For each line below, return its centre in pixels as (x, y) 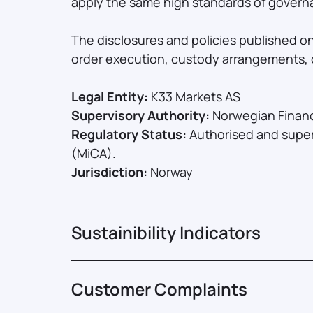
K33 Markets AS (196, 96)
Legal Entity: (111, 96)
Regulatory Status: (130, 134)
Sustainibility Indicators (166, 232)
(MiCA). (94, 153)
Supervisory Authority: (142, 115)
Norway (172, 172)
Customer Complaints (159, 289)
